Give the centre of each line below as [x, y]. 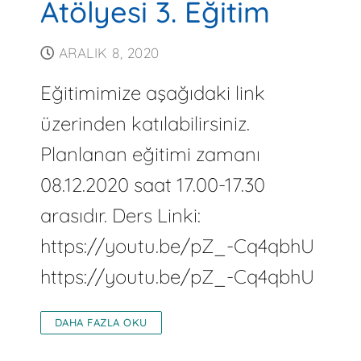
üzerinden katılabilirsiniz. [145, 123]
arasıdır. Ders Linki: [120, 215]
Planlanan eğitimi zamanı [150, 154]
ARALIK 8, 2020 [109, 52]
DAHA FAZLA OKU [101, 322]
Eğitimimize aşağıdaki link [152, 92]
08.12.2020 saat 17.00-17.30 [152, 184]
